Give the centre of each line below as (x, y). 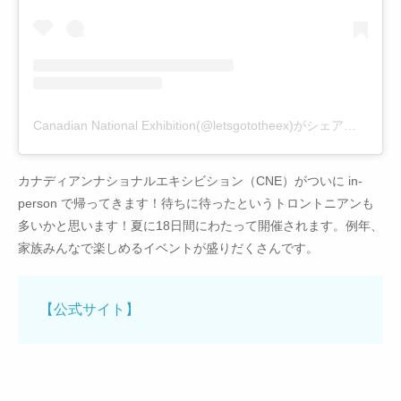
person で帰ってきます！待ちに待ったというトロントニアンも (196, 204)
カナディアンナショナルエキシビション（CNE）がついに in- (190, 181)
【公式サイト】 (90, 310)
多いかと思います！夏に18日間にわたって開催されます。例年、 (200, 226)
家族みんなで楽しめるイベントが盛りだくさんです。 (168, 248)
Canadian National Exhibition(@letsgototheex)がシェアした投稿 (350, 126)
